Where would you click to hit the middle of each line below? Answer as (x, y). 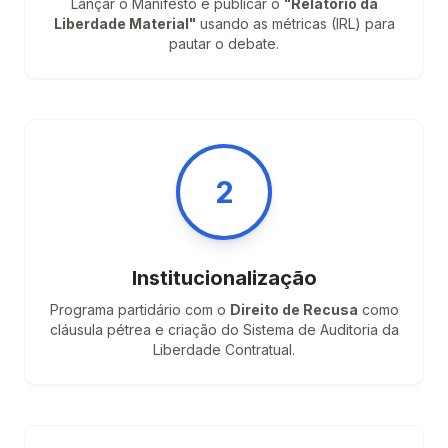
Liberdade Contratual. (224, 349)
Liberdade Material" (124, 23)
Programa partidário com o (139, 309)
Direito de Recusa (293, 309)
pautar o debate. (224, 43)
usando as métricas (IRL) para (295, 23)
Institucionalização (224, 278)
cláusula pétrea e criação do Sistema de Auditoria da (224, 329)
